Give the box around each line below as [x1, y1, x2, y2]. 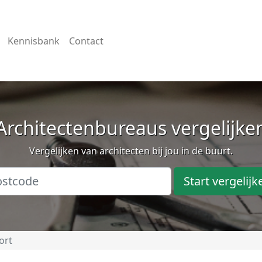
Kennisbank [7, 34, 60, 47]
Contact [68, 34, 104, 47]
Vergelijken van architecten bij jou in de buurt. [29, 144, 233, 157]
